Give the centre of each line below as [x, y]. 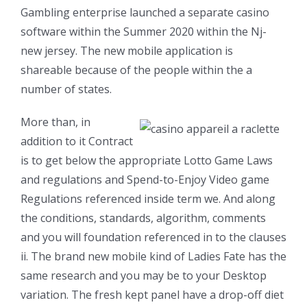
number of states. [66, 89]
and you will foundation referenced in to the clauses [153, 237]
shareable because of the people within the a [136, 70]
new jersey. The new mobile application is [127, 50]
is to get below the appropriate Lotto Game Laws [147, 160]
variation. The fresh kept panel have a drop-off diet [152, 294]
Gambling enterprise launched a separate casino [145, 12]
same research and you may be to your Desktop [144, 275]
